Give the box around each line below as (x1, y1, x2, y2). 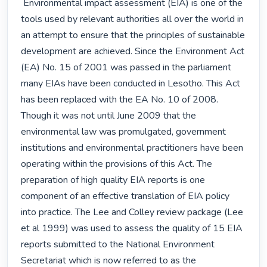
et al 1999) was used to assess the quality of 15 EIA (21, 222, 243, 235)
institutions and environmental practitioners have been (21, 141, 244, 155)
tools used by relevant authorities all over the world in (21, 13, 244, 26)
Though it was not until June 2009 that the (21, 109, 197, 123)
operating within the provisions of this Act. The (21, 157, 213, 171)
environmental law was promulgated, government (21, 125, 226, 139)
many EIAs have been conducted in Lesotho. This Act (21, 77, 241, 91)
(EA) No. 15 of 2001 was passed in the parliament (21, 61, 232, 74)
